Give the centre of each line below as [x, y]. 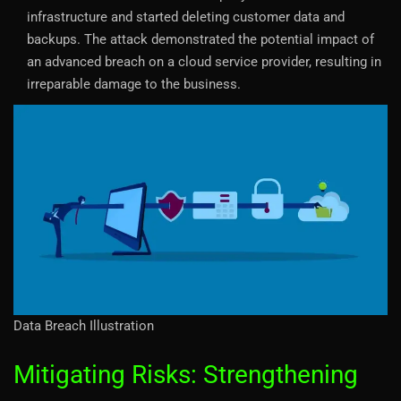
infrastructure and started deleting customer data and [186, 17]
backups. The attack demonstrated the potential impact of [200, 39]
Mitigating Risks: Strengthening [186, 374]
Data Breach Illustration [84, 325]
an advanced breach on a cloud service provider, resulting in [204, 61]
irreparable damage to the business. [134, 84]
